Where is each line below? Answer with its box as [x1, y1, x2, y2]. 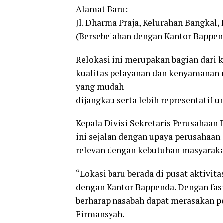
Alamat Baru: [76, 3, 128, 15]
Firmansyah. [76, 208, 124, 220]
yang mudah [76, 81, 124, 93]
